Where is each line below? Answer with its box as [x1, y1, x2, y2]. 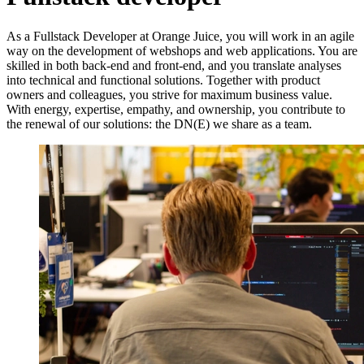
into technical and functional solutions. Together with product [6, 72, 320, 87]
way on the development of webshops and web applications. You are [6, 43, 357, 58]
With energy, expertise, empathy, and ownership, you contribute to [6, 102, 345, 116]
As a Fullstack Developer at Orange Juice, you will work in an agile [6, 28, 354, 43]
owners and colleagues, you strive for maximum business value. [6, 87, 332, 102]
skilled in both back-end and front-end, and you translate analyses [6, 58, 341, 72]
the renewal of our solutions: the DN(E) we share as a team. [6, 116, 312, 131]
